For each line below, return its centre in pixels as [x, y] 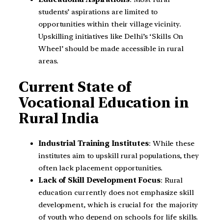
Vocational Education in [104, 102]
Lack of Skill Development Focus [99, 180]
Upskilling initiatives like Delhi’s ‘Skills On [111, 37]
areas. [48, 61]
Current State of [75, 87]
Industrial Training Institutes [94, 144]
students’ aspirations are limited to [98, 12]
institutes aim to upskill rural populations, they [119, 156]
